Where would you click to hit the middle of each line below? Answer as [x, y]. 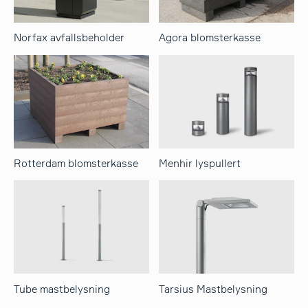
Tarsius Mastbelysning [213, 289]
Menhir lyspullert [199, 163]
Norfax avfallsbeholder [69, 38]
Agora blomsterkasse [209, 38]
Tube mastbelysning [62, 289]
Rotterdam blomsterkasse [76, 163]
